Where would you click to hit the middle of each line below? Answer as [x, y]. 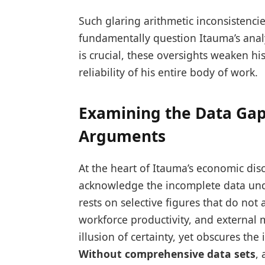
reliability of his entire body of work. [168, 72]
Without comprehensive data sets [167, 254]
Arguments [122, 136]
